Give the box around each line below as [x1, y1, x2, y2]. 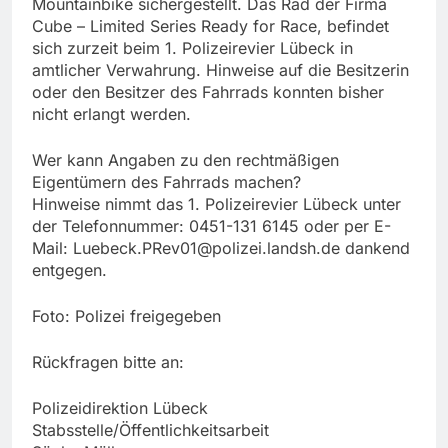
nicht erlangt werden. [32, 104, 191, 125]
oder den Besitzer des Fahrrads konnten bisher [32, 82, 384, 103]
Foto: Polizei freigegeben [32, 306, 221, 327]
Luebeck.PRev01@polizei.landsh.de [73, 238, 340, 259]
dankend [340, 238, 410, 259]
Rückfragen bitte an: [32, 352, 184, 373]
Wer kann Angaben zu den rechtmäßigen [32, 150, 339, 171]
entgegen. [32, 260, 107, 281]
